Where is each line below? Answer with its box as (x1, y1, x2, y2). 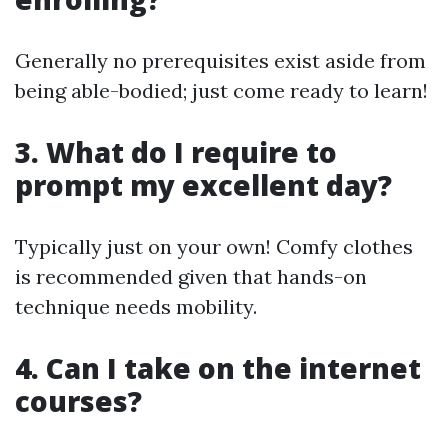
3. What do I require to (15, 132, 337, 171)
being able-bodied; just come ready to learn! (15, 77, 428, 103)
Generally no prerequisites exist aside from (15, 47, 426, 73)
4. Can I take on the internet (15, 348, 421, 387)
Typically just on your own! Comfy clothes (15, 233, 413, 259)
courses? (15, 381, 142, 420)
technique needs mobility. (15, 293, 257, 319)
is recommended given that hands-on (15, 263, 367, 289)
